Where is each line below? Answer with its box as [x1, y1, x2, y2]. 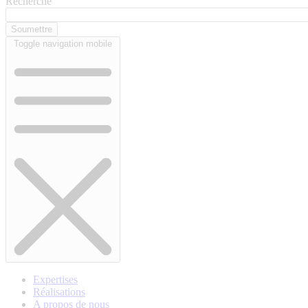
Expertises [33, 274, 78, 286]
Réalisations [33, 286, 85, 298]
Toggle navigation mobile [14, 38, 112, 49]
